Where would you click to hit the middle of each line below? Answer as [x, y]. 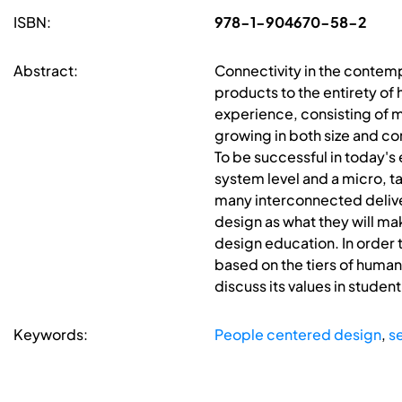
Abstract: [46, 71]
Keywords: [51, 335]
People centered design [297, 335]
